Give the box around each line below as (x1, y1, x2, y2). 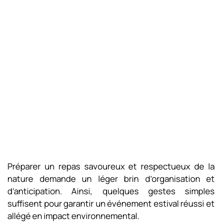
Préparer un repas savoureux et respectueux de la (7, 161, 215, 172)
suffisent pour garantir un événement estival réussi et (7, 198, 215, 209)
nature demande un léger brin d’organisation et (7, 173, 215, 184)
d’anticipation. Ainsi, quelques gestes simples (7, 185, 215, 197)
